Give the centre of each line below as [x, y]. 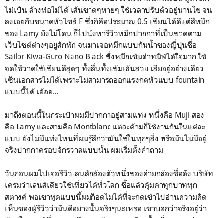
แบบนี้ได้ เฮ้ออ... [32, 91]
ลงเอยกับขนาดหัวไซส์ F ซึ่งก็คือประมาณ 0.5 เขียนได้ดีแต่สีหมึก [107, 21]
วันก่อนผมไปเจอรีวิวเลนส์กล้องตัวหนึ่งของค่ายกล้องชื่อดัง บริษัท [109, 173]
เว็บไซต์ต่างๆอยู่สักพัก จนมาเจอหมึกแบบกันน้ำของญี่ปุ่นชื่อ [101, 45]
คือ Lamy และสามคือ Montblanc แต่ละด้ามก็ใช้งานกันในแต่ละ [105, 126]
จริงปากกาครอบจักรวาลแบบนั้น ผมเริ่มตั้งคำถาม [84, 150]
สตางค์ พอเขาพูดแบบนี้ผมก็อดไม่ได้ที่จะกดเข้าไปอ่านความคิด [106, 196]
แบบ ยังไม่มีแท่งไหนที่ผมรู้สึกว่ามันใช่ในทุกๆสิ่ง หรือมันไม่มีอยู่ [106, 138]
